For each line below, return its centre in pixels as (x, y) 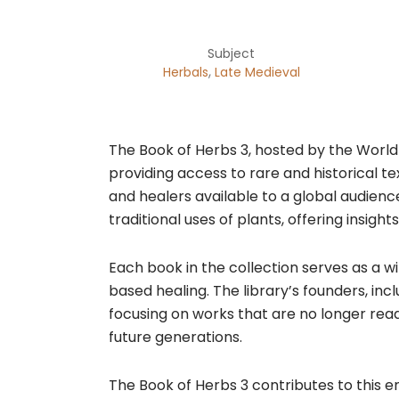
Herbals (185, 73)
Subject (231, 54)
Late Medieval (257, 73)
